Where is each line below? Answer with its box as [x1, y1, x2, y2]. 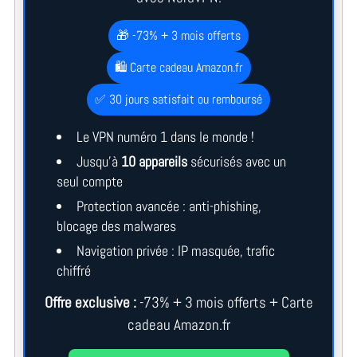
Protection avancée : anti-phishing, [76, 196, 261, 215]
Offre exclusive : [44, 292, 136, 312]
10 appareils [120, 151, 187, 171]
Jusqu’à [76, 151, 121, 171]
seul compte [56, 171, 123, 190]
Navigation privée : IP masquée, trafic [76, 241, 275, 260]
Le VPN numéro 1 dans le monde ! [76, 127, 254, 146]
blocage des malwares [56, 216, 176, 235]
